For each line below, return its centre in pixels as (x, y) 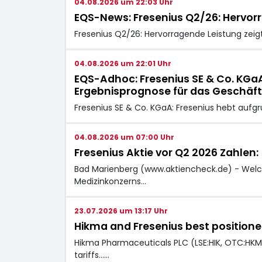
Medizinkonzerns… (110, 181)
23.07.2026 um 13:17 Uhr (121, 211)
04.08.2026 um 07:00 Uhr (124, 137)
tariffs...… (92, 255)
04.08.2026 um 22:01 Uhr (123, 63)
